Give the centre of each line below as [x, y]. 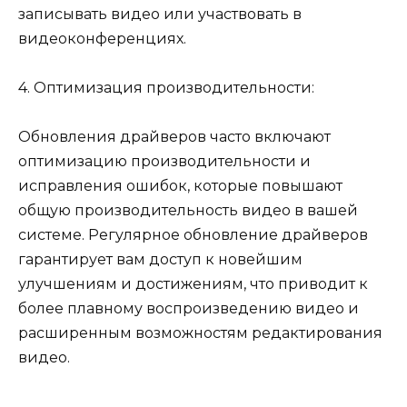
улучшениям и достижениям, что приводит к [193, 284]
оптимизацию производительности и [164, 162]
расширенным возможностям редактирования [200, 333]
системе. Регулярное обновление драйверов [193, 235]
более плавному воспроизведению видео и [189, 309]
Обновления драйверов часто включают [174, 137]
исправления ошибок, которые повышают [180, 186]
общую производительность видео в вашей [188, 211]
